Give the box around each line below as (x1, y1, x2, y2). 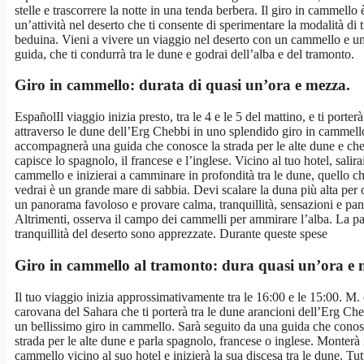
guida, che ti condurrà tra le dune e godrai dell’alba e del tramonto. (15, 46, 354, 61)
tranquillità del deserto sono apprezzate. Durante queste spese (15, 227, 327, 241)
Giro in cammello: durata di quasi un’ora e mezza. (15, 76, 350, 94)
